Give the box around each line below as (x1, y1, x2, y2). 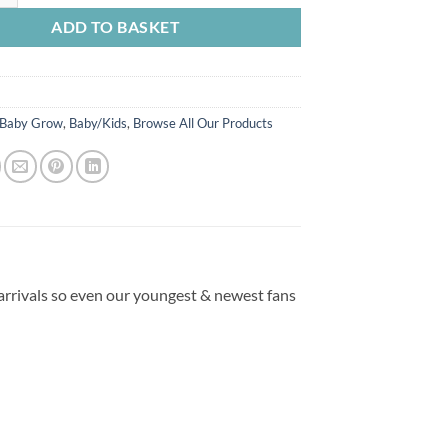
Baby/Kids (69, 114, 128, 131)
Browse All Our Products (133, 114, 274, 131)
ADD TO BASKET (51, 17, 181, 36)
